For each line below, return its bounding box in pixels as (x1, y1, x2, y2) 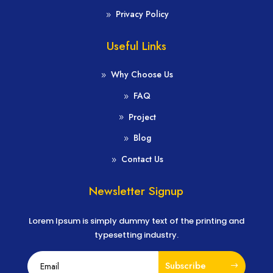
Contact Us (121, 153, 163, 166)
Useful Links (106, 38, 166, 55)
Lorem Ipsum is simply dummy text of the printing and (28, 214, 244, 227)
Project (128, 110, 156, 123)
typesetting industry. (94, 229, 179, 241)
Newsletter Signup (89, 182, 184, 199)
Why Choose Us (111, 68, 174, 81)
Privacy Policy (115, 8, 169, 21)
